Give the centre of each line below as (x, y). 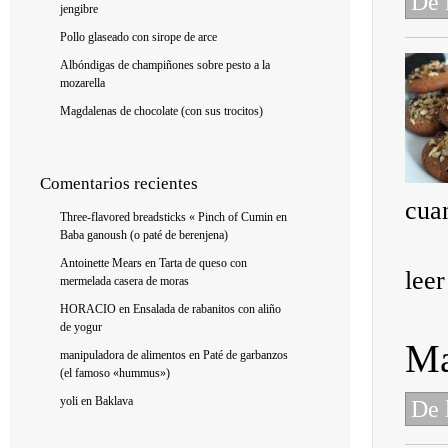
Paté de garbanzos (245, 355)
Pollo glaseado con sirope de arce (138, 37)
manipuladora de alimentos (123, 355)
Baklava (114, 401)
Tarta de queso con (203, 263)
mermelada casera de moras (124, 281)
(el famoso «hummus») (115, 373)
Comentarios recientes (119, 184)
